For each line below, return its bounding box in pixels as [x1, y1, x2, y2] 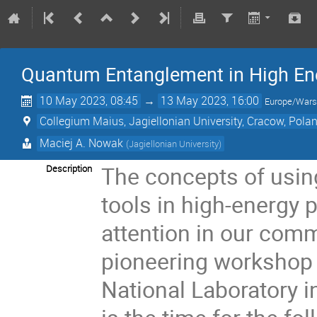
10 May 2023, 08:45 [40, 93, 139, 108]
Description [46, 161, 92, 175]
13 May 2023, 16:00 [161, 93, 260, 108]
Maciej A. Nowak [40, 134, 124, 151]
